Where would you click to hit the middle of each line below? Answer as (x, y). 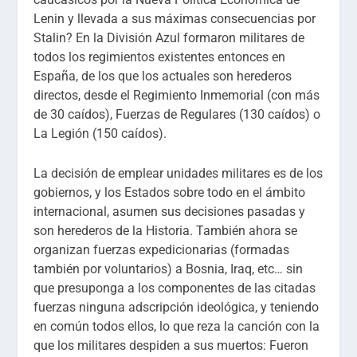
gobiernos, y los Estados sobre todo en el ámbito (170, 192)
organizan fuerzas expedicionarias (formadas (162, 249)
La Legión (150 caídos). (100, 134)
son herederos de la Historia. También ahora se (166, 230)
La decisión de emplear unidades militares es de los (178, 173)
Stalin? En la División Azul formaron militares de (169, 38)
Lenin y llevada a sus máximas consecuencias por (175, 19)
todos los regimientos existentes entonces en (160, 57)
